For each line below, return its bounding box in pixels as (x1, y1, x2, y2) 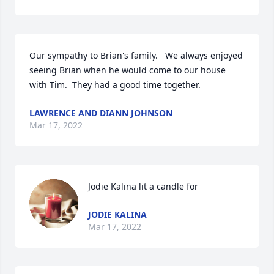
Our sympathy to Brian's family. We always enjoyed (29, 50, 243, 61)
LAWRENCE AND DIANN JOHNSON (29, 107, 172, 119)
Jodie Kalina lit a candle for (88, 180, 198, 192)
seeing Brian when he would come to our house (29, 64, 226, 76)
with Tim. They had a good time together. (29, 79, 201, 91)
